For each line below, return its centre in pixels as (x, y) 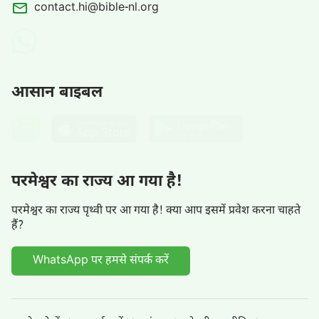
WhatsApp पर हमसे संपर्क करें (101, 261)
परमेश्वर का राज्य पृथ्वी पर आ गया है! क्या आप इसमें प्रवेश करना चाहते (156, 211)
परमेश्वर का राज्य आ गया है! (97, 182)
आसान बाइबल (57, 93)
